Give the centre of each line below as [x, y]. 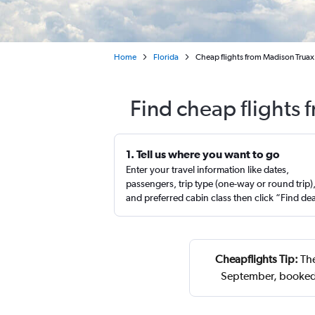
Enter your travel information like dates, [207, 169]
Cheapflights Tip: [257, 259]
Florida [166, 57]
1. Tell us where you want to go [203, 154]
